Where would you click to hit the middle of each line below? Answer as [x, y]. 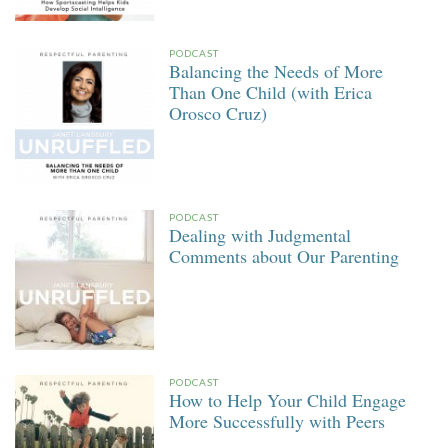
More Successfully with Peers [277, 420]
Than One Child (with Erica [271, 91]
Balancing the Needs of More [276, 70]
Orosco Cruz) [218, 112]
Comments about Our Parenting [284, 256]
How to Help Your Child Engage [288, 399]
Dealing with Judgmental [260, 235]
